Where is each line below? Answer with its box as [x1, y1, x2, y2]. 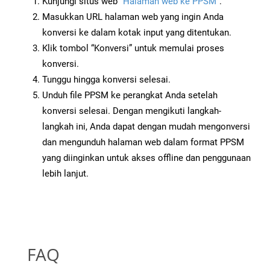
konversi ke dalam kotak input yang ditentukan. [42, 27, 231, 39]
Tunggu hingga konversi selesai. [42, 74, 171, 86]
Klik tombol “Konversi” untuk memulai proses [42, 43, 224, 54]
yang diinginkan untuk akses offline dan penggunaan [42, 152, 251, 164]
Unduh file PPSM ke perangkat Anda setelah [42, 90, 218, 101]
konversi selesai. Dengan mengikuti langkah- [42, 105, 221, 117]
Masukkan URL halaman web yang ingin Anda [42, 11, 224, 23]
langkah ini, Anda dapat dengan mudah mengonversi [42, 121, 250, 133]
